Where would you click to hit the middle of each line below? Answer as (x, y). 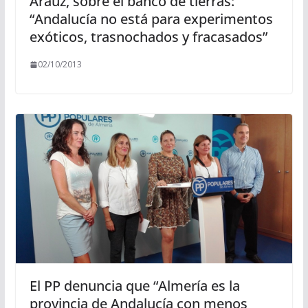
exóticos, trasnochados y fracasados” (148, 37)
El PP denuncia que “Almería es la (134, 285)
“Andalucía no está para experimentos (151, 19)
